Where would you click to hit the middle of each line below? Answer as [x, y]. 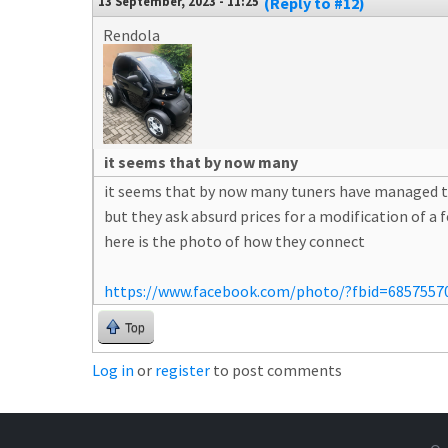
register [182, 369]
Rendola [131, 34]
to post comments [276, 369]
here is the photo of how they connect [234, 240]
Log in [113, 369]
